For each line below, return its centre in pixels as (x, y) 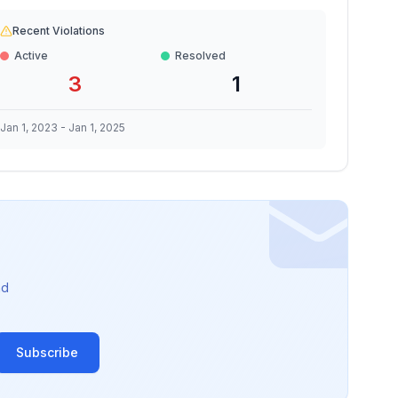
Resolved (201, 56)
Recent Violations (58, 31)
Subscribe (47, 352)
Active (31, 56)
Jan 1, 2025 (96, 127)
